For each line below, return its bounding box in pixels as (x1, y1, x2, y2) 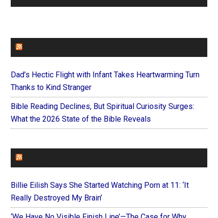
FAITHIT (24, 43, 55, 53)
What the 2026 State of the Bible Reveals (11, 114, 151, 124)
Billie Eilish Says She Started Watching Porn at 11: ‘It (11, 181, 189, 190)
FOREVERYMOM (24, 153, 86, 163)
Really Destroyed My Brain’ (11, 193, 103, 203)
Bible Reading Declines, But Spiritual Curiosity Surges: (11, 102, 195, 111)
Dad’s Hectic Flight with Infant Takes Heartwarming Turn (11, 70, 200, 80)
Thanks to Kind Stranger (11, 83, 92, 92)
